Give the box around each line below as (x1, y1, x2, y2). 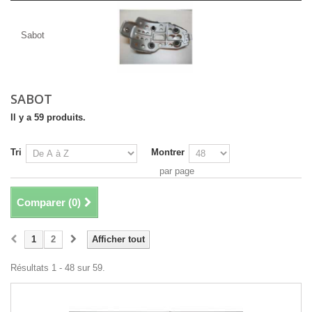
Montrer (151, 147, 185, 157)
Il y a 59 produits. (10, 112, 86, 123)
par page (159, 166, 194, 176)
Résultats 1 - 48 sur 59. (10, 263, 105, 273)
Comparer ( (17, 196, 72, 208)
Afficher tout (92, 234, 145, 244)
